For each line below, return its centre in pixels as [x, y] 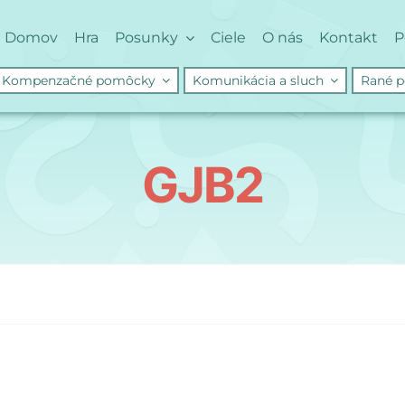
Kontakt [348, 38]
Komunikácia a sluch [258, 80]
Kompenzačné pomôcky [79, 80]
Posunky [146, 38]
